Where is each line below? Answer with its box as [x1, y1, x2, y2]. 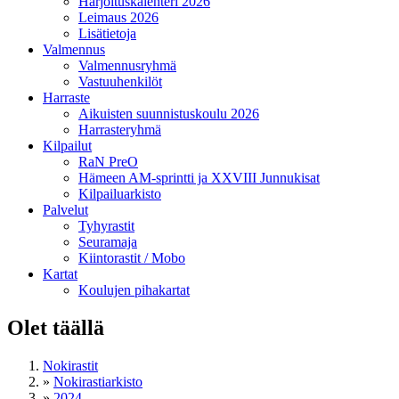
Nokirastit [43, 357, 98, 373]
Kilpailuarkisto [78, 185, 161, 201]
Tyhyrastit [78, 217, 134, 233]
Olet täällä [7, 315, 104, 339]
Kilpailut [43, 137, 92, 153]
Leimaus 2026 [78, 9, 159, 25]
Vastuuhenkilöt [78, 73, 162, 89]
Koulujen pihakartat [78, 281, 190, 297]
